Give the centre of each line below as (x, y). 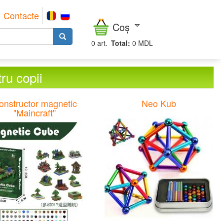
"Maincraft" (35, 112)
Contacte (21, 15)
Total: (121, 43)
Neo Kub (159, 103)
